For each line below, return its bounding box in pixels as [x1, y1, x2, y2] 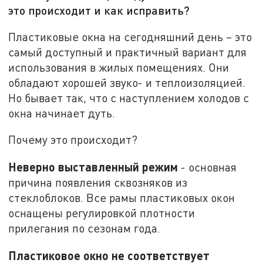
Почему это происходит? [8, 133, 138, 147]
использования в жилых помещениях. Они [8, 60, 230, 74]
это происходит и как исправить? [8, 3, 190, 18]
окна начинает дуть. [8, 106, 116, 120]
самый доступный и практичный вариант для [8, 45, 247, 59]
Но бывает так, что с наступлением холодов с [8, 90, 249, 104]
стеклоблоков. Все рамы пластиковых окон [8, 191, 235, 205]
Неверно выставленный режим [8, 160, 178, 174]
